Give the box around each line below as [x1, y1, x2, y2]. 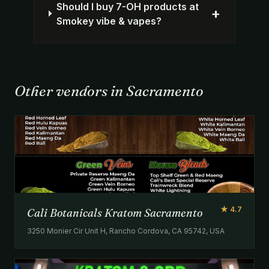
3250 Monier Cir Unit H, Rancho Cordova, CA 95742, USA [27, 226, 225, 235]
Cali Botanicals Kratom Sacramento [27, 205, 202, 220]
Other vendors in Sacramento [14, 82, 204, 100]
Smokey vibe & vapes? [56, 14, 162, 27]
